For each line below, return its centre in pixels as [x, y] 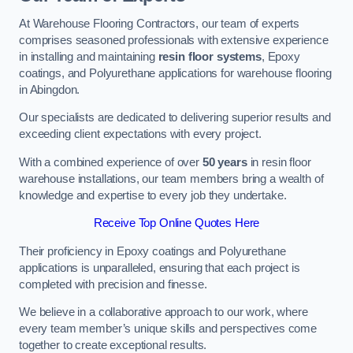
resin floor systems [210, 56]
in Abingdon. [50, 89]
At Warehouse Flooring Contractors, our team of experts [160, 23]
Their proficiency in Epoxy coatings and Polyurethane [152, 251]
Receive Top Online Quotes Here [176, 223]
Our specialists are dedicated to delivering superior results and [175, 118]
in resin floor [279, 162]
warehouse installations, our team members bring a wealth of [171, 178]
